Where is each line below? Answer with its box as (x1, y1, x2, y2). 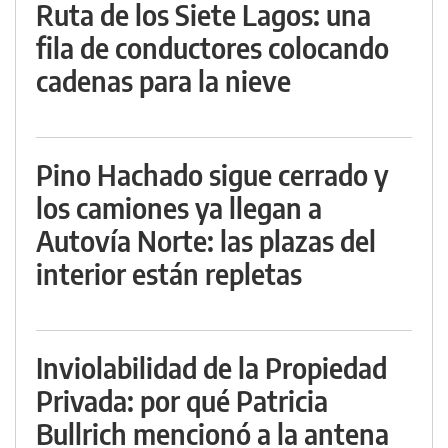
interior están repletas (36, 256, 302, 292)
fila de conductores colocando (36, 30, 389, 66)
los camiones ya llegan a (36, 190, 322, 226)
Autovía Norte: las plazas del (36, 223, 376, 259)
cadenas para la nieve (36, 63, 291, 99)
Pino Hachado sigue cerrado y (36, 157, 389, 193)
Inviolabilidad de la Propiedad (36, 350, 387, 386)
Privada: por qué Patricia (36, 383, 328, 419)
